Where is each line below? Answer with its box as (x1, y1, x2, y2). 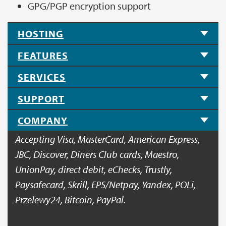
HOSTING (18, 27, 64, 40)
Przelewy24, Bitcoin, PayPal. (15, 193, 126, 206)
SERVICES (18, 70, 66, 83)
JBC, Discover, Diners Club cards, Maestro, (15, 147, 179, 160)
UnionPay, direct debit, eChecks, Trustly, (15, 162, 172, 176)
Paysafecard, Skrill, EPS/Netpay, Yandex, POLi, (15, 178, 196, 191)
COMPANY (18, 114, 68, 127)
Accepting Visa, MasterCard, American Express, (15, 132, 200, 145)
